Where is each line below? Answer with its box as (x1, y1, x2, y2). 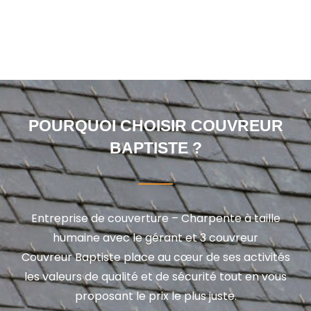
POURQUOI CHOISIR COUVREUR (28, 117, 283, 135)
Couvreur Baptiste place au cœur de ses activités (21, 249, 290, 266)
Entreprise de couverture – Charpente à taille (31, 210, 280, 227)
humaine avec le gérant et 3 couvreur (53, 230, 258, 246)
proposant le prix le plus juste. (74, 288, 237, 305)
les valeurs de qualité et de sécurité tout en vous (24, 269, 287, 285)
